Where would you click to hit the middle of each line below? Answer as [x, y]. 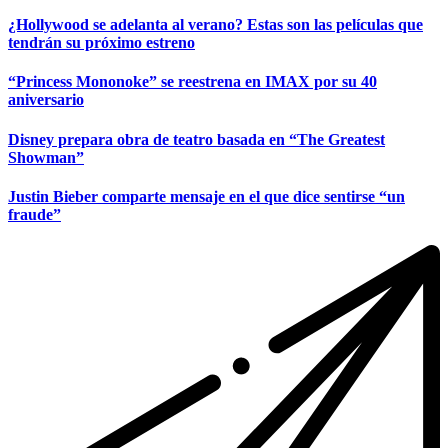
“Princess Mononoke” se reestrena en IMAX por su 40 [192, 82]
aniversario [46, 100]
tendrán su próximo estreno [101, 43]
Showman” [46, 157]
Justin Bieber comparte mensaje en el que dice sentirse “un [206, 196]
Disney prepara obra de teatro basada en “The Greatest [196, 139]
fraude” [34, 214]
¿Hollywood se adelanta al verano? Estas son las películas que [215, 25]
